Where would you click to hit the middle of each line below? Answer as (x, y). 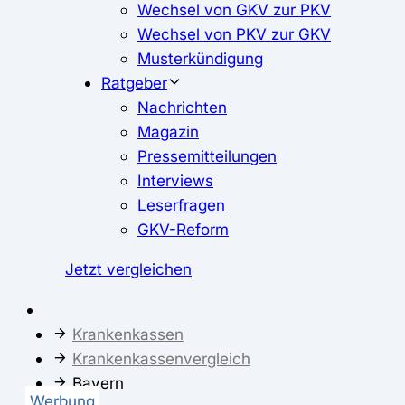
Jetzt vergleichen (128, 269)
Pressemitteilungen (207, 156)
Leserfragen (181, 205)
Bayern (98, 382)
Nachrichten (182, 108)
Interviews (175, 181)
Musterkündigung (200, 59)
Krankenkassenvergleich (161, 358)
